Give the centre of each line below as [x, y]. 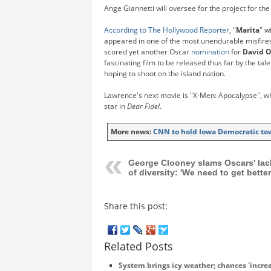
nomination [210, 51]
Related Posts [139, 246]
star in [116, 106]
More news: [132, 131]
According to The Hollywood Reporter [167, 30]
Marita [248, 30]
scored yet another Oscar [148, 51]
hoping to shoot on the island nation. [165, 73]
